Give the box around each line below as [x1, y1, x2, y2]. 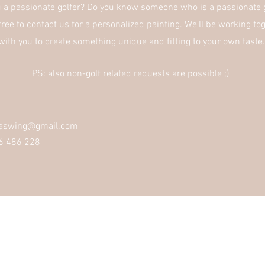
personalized [92, 19, 144, 31]
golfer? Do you [55, 2, 117, 14]
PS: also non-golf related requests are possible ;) [32, 68, 231, 80]
